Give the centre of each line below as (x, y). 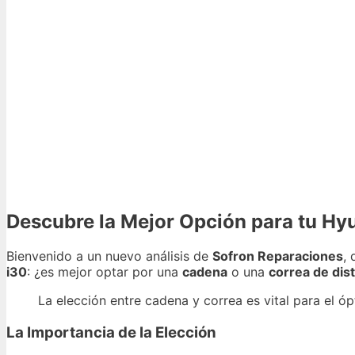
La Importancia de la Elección (111, 333)
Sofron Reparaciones (278, 256)
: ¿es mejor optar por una (105, 272)
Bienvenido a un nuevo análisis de (109, 256)
